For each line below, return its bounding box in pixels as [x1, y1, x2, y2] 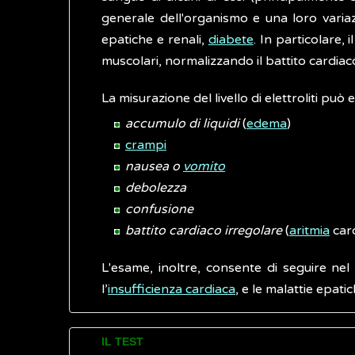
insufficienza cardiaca [108, 281, 235, 297]
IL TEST [101, 336, 143, 348]
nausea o [125, 158, 183, 174]
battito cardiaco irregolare [125, 223, 282, 239]
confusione [125, 201, 193, 217]
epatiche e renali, [101, 32, 208, 48]
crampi [125, 137, 166, 153]
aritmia [289, 223, 330, 239]
